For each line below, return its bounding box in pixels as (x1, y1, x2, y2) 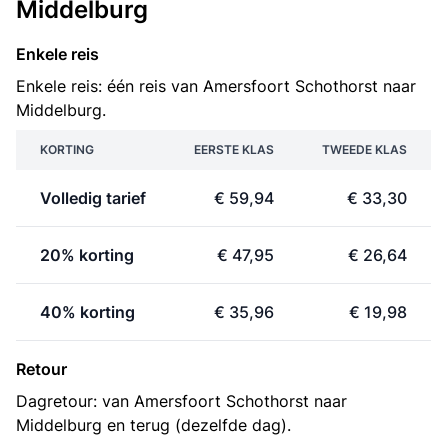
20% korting (40, 245, 134, 265)
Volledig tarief (40, 188, 146, 208)
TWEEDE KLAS (322, 142, 407, 157)
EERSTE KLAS (194, 142, 274, 157)
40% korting (40, 302, 135, 322)
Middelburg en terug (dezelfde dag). (16, 415, 291, 435)
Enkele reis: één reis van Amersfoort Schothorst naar (16, 76, 416, 96)
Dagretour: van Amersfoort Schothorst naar (16, 391, 347, 411)
